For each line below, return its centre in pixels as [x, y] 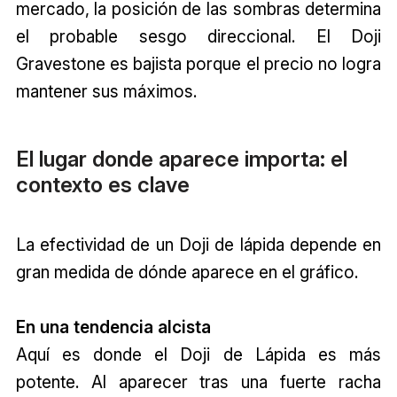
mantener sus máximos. [106, 92]
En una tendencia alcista [113, 327]
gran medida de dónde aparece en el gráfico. [187, 272]
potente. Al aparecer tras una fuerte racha [198, 381]
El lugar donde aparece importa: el [181, 159]
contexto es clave [102, 184]
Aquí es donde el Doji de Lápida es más [198, 354]
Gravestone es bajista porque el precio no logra [198, 64]
